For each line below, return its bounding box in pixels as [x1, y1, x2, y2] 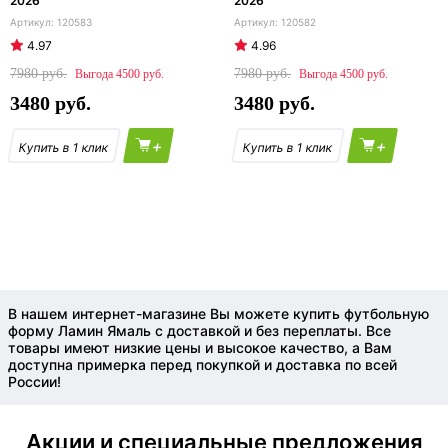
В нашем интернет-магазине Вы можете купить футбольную [8, 305, 429, 322]
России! [8, 373, 61, 390]
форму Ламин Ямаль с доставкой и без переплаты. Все [8, 322, 391, 339]
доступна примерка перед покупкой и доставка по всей [8, 356, 397, 373]
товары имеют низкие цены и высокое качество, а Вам [8, 339, 392, 356]
